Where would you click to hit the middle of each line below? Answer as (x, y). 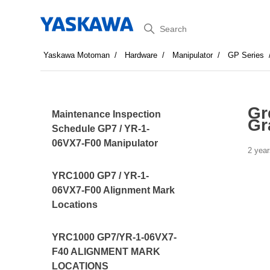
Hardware (141, 55)
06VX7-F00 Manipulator (105, 143)
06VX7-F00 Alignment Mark (114, 190)
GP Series (246, 55)
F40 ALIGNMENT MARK (106, 252)
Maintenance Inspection (107, 114)
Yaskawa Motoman (77, 55)
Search (155, 26)
